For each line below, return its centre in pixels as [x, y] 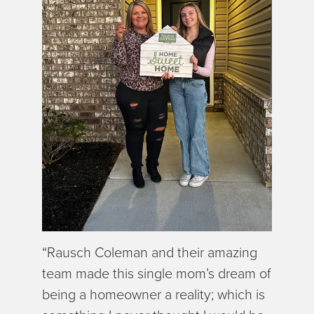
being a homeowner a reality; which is [153, 295]
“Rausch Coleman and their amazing [150, 253]
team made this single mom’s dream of [156, 274]
